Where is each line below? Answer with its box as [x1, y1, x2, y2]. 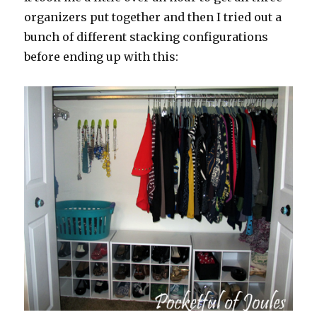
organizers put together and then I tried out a [24, 10, 282, 25]
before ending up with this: [24, 50, 179, 64]
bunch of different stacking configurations [24, 30, 269, 45]
